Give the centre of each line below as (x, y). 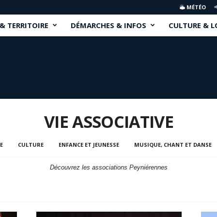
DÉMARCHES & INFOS (108, 25)
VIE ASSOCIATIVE (109, 122)
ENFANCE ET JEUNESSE (89, 145)
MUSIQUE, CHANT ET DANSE (173, 145)
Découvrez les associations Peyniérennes (109, 167)
